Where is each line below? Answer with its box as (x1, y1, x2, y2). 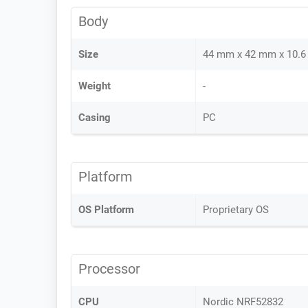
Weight (78, 80, 111, 92)
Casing (78, 111, 111, 124)
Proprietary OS (203, 203, 269, 216)
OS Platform (78, 203, 134, 216)
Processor (78, 261, 140, 277)
